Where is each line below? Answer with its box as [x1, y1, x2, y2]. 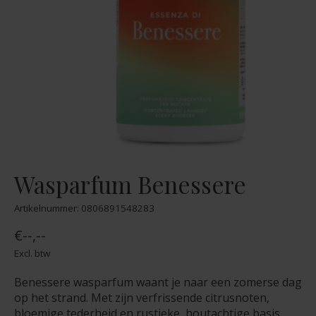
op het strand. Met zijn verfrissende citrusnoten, [14, 290, 269, 306]
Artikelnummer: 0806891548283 [14, 201, 154, 214]
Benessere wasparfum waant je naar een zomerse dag [14, 274, 302, 291]
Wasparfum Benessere [14, 169, 246, 200]
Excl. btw [14, 247, 50, 260]
